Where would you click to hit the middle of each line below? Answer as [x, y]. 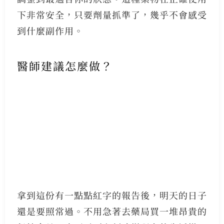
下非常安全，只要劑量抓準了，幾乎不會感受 [112, 15]
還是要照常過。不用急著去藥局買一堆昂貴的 [112, 211]
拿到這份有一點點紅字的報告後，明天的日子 [112, 195]
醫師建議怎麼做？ [65, 65]
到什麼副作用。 [50, 31]
